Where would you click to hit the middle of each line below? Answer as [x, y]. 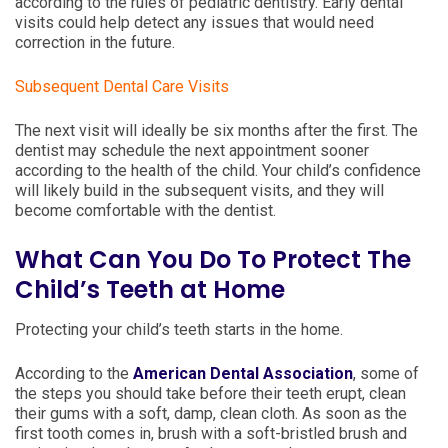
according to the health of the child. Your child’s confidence [218, 170]
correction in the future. [95, 42]
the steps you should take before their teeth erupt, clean [210, 393]
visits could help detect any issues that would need [194, 22]
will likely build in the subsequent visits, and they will [199, 190]
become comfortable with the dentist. [145, 210]
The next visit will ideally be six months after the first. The [216, 130]
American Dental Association [243, 373]
